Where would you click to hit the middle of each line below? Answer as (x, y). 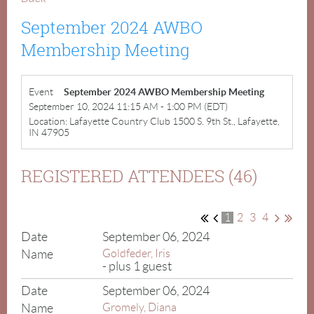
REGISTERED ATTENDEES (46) (139, 176)
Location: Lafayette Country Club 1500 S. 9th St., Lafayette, (154, 121)
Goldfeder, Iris (137, 253)
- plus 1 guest (137, 266)
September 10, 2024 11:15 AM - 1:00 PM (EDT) (128, 106)
